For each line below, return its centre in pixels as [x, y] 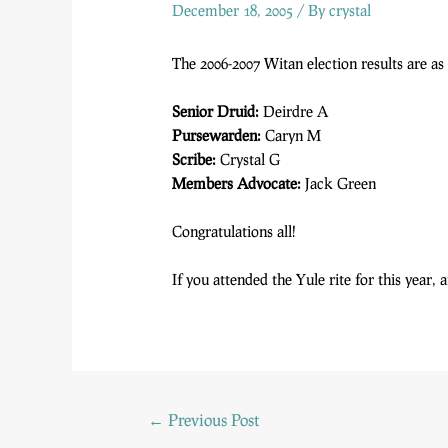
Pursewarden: [217, 135]
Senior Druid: [216, 111]
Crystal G [248, 159]
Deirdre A [294, 111]
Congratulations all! [234, 231]
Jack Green [339, 183]
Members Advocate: [237, 183]
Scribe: [194, 159]
